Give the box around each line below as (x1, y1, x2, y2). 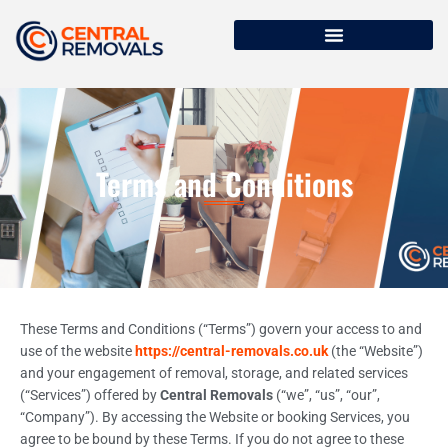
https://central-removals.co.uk (135, 342, 328, 359)
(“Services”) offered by (20, 386, 160, 403)
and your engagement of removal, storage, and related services (20, 364, 408, 381)
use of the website (20, 342, 135, 359)
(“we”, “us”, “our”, (273, 386, 380, 403)
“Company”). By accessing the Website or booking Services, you (20, 408, 410, 425)
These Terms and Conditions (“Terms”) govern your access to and (20, 320, 422, 337)
